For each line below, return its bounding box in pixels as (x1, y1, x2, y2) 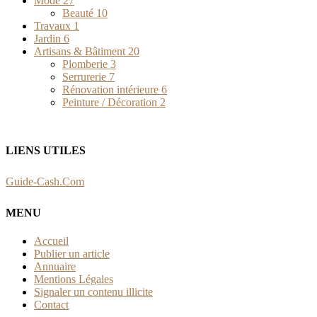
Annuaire (34, 260, 76, 272)
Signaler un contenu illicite (34, 285, 153, 298)
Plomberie (62, 57, 110, 70)
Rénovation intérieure (62, 83, 161, 96)
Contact (34, 298, 69, 311)
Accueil (34, 234, 69, 247)
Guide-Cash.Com (6, 175, 84, 188)
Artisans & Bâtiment (34, 45, 128, 57)
